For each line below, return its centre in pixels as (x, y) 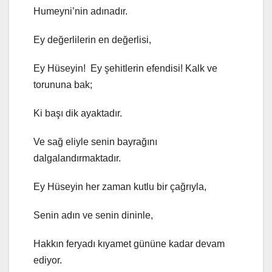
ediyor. (48, 260)
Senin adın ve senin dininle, (93, 216)
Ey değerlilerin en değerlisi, (92, 40)
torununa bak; (63, 85)
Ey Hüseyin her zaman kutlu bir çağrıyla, (120, 187)
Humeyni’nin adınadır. (80, 12)
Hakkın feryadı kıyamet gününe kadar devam (129, 244)
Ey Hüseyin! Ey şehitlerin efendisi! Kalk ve (125, 69)
